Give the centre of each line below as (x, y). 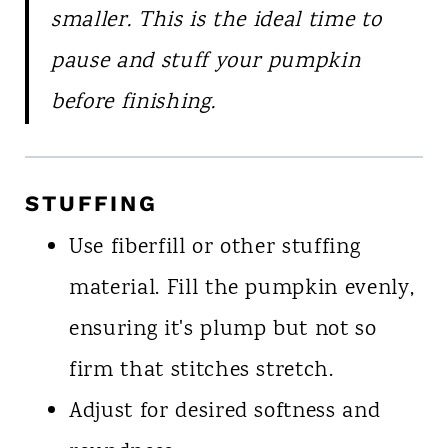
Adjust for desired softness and (224, 411)
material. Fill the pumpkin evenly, (241, 288)
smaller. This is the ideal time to (216, 20)
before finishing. (133, 102)
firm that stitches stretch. (201, 370)
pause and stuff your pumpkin (205, 61)
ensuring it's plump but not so (222, 329)
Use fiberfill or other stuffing (214, 247)
